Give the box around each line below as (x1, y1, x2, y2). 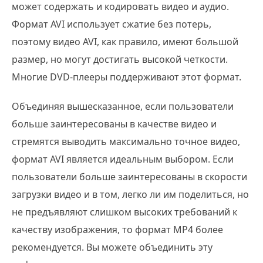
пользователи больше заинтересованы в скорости (12, 170, 247, 183)
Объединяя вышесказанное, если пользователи (12, 99, 234, 113)
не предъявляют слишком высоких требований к (12, 205, 237, 218)
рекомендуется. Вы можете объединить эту (12, 240, 213, 254)
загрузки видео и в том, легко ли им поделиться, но (12, 187, 249, 201)
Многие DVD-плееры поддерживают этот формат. (12, 70, 241, 83)
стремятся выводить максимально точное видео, (12, 134, 240, 148)
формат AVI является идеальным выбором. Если (12, 152, 234, 166)
